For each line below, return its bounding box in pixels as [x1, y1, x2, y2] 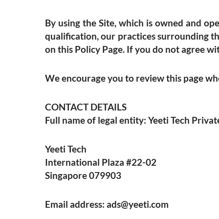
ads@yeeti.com [107, 198, 169, 210]
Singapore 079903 [45, 170, 121, 181]
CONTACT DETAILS [45, 101, 127, 112]
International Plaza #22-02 [45, 156, 156, 168]
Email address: [45, 198, 107, 210]
